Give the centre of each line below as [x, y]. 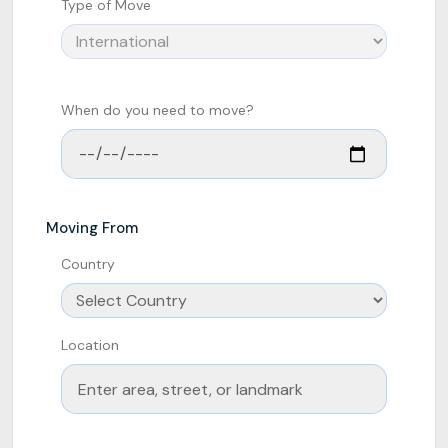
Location [90, 345]
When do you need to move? [157, 110]
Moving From [92, 228]
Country [88, 264]
